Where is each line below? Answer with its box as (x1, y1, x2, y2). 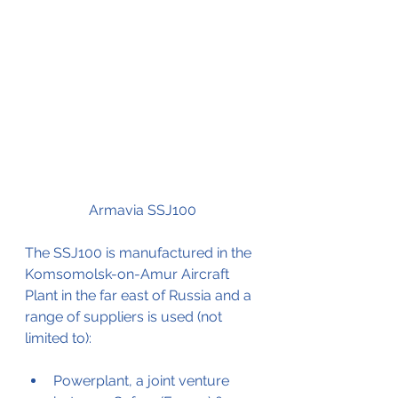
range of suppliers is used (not (25, 307, 226, 325)
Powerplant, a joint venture (53, 371, 233, 389)
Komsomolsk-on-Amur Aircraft (25, 265, 233, 283)
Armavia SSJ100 (88, 201, 196, 219)
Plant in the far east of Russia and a (25, 286, 255, 304)
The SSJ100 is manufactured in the (25, 243, 255, 261)
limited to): (25, 329, 92, 346)
